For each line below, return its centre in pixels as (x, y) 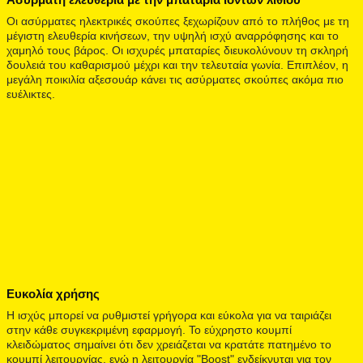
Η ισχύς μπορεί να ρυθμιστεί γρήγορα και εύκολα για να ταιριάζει (169, 315)
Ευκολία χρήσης (53, 293)
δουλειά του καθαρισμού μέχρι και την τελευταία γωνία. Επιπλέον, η (177, 64)
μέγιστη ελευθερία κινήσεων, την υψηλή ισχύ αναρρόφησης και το (173, 35)
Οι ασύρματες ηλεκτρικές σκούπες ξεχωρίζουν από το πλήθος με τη (178, 21)
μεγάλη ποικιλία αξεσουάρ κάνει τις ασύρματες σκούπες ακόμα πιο (175, 79)
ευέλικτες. (31, 94)
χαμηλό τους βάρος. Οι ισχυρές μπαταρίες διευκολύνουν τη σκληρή (177, 50)
